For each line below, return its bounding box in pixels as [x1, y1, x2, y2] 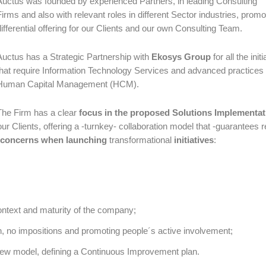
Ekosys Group [151, 52, 211, 62]
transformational [109, 135, 174, 145]
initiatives [174, 135, 214, 145]
